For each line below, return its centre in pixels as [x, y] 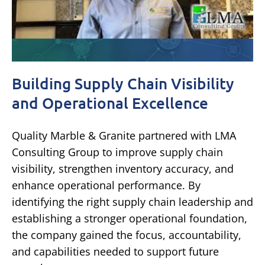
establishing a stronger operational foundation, [130, 218]
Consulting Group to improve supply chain [117, 152]
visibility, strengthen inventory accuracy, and [123, 168]
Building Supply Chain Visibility [123, 83]
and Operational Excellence [110, 102]
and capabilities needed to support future [115, 251]
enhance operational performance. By [106, 185]
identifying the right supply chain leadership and [132, 201]
